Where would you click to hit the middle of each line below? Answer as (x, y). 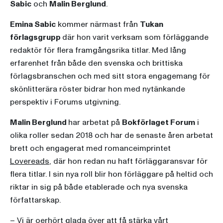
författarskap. (35, 200)
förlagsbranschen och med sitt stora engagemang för (110, 76)
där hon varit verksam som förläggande (135, 38)
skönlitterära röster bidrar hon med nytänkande (98, 89)
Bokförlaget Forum (159, 123)
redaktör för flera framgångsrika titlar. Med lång (98, 51)
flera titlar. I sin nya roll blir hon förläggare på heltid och (111, 174)
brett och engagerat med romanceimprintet (90, 149)
